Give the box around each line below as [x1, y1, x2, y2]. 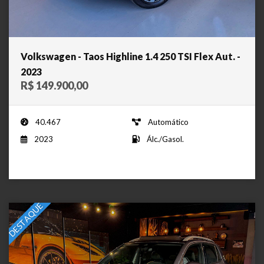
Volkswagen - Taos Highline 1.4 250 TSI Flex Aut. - [21, 50, 240, 62]
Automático [148, 117, 189, 127]
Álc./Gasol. [147, 134, 184, 144]
